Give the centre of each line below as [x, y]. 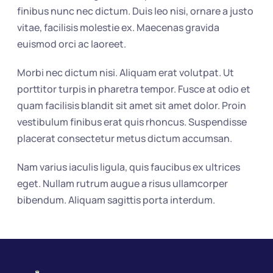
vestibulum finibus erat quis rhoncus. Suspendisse [132, 122]
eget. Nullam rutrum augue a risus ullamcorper [123, 183]
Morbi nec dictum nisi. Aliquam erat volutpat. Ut [126, 73]
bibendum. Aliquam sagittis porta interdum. [116, 200]
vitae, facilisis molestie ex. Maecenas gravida [119, 27]
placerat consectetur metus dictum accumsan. [125, 138]
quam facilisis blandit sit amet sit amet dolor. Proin [132, 105]
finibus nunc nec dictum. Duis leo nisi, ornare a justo [136, 11]
